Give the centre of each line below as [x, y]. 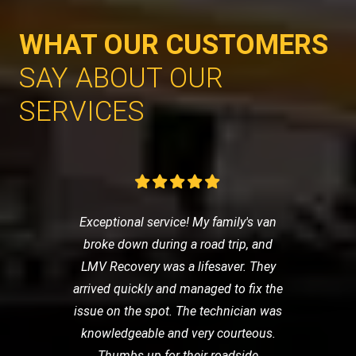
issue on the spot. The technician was [178, 311]
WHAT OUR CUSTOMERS [174, 45]
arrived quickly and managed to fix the [178, 289]
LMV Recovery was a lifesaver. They [178, 267]
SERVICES [82, 112]
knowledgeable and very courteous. [178, 334]
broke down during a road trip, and [178, 245]
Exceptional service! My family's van [178, 222]
